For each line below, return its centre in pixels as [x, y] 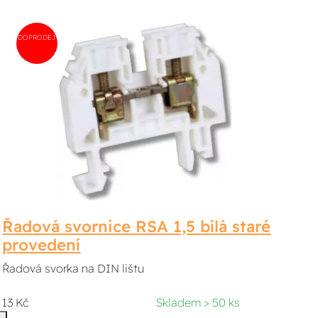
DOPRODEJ [37, 37]
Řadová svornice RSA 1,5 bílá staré [137, 226]
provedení [42, 245]
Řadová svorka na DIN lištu [75, 268]
